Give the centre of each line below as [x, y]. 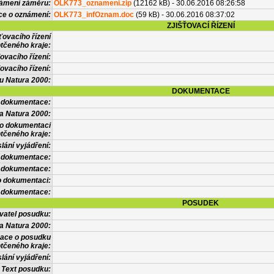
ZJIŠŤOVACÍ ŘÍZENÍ [201, 26]
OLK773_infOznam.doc [94, 15]
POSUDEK [201, 203]
